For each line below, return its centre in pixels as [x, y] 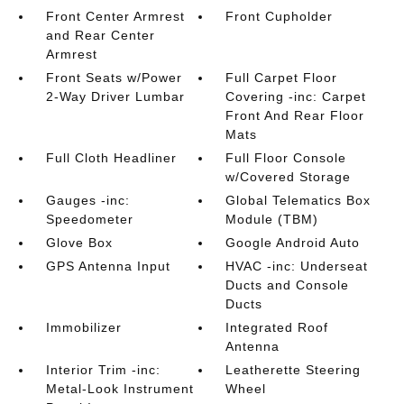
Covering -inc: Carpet [296, 96]
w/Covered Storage [289, 177]
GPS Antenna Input [108, 266]
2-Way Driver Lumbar [115, 96]
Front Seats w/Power [114, 78]
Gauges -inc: [87, 200]
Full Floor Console [286, 158]
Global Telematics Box [298, 200]
